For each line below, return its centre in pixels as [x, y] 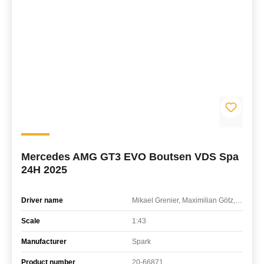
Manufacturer [44, 241]
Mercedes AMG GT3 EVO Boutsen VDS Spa [130, 156]
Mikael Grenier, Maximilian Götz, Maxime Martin [239, 200]
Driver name [42, 200]
